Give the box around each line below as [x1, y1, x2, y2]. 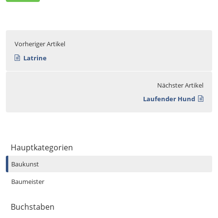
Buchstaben [11, 201, 54, 212]
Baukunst [11, 159, 39, 168]
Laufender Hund [143, 94, 195, 104]
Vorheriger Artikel [15, 39, 65, 49]
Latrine [23, 53, 47, 62]
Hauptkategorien [11, 142, 73, 153]
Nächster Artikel [157, 80, 203, 90]
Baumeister [11, 177, 44, 186]
